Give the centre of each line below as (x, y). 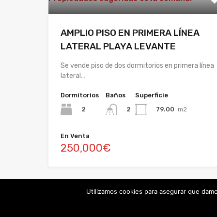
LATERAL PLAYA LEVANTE (118, 46)
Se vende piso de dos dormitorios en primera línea (137, 66)
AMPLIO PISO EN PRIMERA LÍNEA (130, 33)
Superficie (152, 95)
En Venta (75, 136)
